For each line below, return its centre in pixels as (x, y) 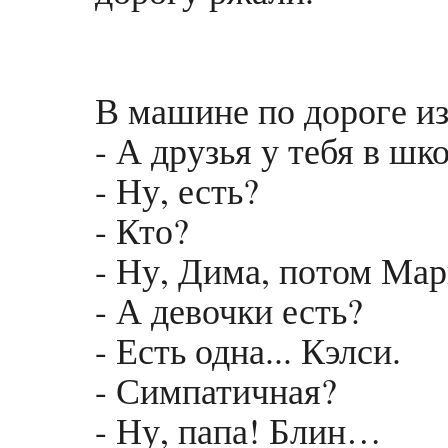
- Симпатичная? (216, 390)
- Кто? (142, 230)
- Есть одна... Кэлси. (248, 350)
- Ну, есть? (177, 190)
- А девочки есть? (229, 310)
